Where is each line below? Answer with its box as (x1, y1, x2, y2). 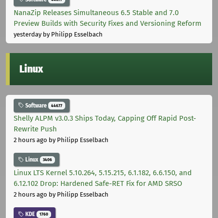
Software (24, 102, 48, 109)
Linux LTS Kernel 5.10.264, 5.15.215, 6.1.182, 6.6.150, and (14, 168, 192, 178)
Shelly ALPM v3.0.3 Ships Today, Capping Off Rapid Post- (14, 114, 196, 123)
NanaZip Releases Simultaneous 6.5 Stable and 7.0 (14, 8, 179, 17)
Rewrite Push (14, 125, 57, 134)
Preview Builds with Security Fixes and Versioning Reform (14, 18, 201, 28)
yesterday (14, 30, 41, 38)
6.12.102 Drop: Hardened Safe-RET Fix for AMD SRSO (14, 179, 182, 188)
